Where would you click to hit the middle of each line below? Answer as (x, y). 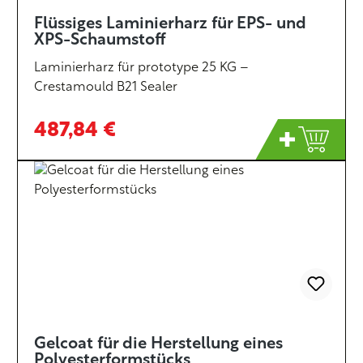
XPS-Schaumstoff (100, 41)
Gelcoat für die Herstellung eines (158, 344)
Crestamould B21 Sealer (106, 88)
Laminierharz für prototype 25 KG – (141, 68)
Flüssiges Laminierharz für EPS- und (170, 24)
